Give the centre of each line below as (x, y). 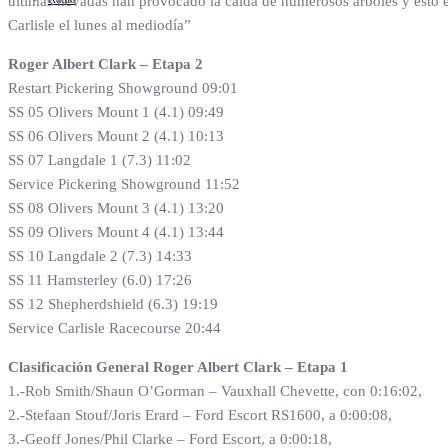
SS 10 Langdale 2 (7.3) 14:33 (100, 256)
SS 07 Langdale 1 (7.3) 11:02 (99, 160)
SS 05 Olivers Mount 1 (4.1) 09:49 (116, 112)
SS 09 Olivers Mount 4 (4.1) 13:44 (116, 232)
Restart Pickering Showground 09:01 (123, 88)
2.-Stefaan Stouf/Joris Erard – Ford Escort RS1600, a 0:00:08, (200, 415)
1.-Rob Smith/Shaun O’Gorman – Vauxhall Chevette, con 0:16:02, (215, 391)
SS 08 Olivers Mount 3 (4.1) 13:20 (116, 208)
